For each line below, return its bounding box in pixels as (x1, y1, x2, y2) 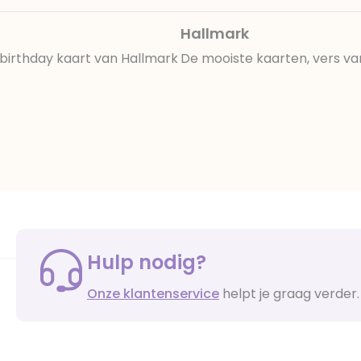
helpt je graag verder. (219, 284, 359, 303)
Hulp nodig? (87, 248, 206, 276)
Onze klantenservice (87, 284, 219, 303)
